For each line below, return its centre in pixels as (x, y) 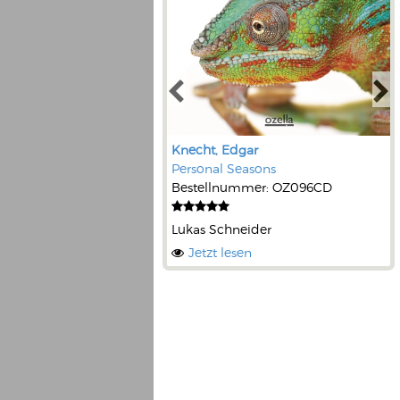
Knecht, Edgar (215, 150)
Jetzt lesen (220, 252)
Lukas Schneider (221, 229)
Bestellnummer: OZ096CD (252, 187)
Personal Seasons (224, 168)
